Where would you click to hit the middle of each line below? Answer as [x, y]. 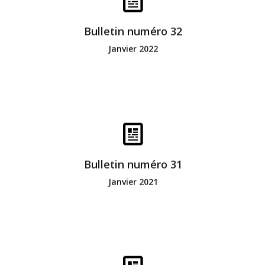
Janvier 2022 [133, 49]
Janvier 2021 [133, 182]
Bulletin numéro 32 [133, 32]
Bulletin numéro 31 [133, 164]
